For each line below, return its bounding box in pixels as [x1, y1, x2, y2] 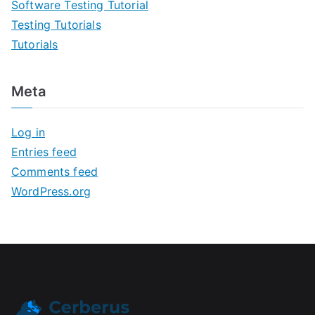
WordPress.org [11, 184, 91, 198]
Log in [11, 125, 45, 139]
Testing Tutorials [11, 18, 101, 32]
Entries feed [11, 145, 77, 159]
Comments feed [11, 165, 98, 179]
